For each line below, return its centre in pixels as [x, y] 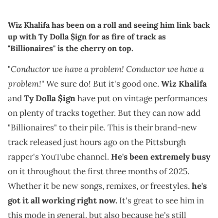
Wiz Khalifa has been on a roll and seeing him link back [109, 25]
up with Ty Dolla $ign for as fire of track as [87, 36]
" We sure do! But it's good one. [101, 83]
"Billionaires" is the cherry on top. [71, 48]
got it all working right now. [63, 200]
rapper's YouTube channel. [59, 156]
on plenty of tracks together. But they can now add [104, 113]
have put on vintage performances [141, 98]
